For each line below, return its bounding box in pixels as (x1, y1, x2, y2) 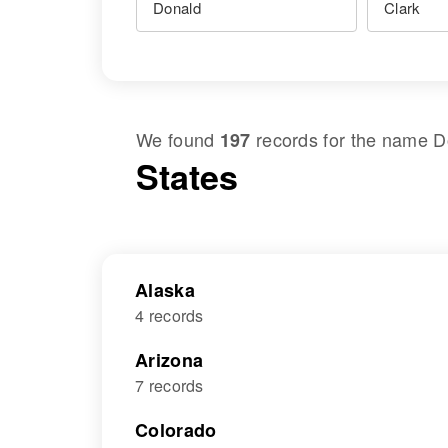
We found (136, 126, 220, 152)
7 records (135, 374, 204, 397)
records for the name (250, 126, 434, 152)
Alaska (135, 277, 195, 303)
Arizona (135, 347, 204, 373)
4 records (135, 304, 204, 327)
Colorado (135, 417, 217, 443)
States (136, 152, 238, 200)
